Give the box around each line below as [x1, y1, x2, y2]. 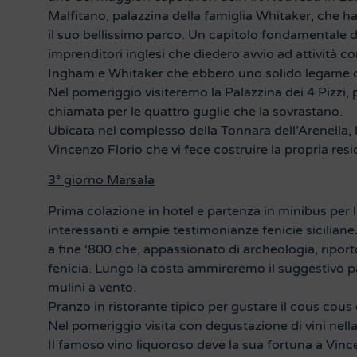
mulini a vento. [48, 279, 136, 296]
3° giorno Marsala [48, 172, 155, 189]
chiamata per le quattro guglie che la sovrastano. [48, 103, 343, 120]
